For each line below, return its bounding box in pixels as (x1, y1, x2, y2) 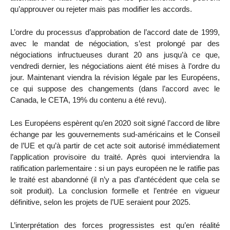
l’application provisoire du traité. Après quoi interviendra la (10, 152, 220, 161)
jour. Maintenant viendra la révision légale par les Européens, (10, 73, 220, 82)
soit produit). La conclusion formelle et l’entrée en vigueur (10, 186, 220, 195)
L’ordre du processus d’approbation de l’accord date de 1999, (10, 28, 220, 37)
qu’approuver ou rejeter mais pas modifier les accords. (10, 5, 192, 14)
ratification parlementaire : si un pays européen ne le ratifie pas (10, 163, 220, 172)
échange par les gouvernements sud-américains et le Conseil (10, 129, 220, 139)
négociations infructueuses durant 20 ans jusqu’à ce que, (10, 50, 220, 60)
